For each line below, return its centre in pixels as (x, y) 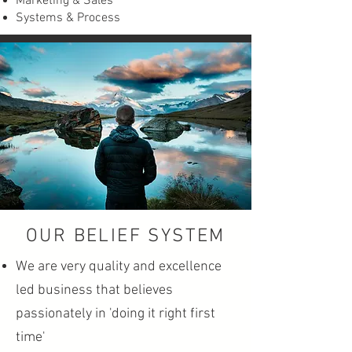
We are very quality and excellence (119, 267)
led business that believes (94, 290)
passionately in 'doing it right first (115, 314)
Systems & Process (68, 18)
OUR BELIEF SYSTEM (126, 236)
